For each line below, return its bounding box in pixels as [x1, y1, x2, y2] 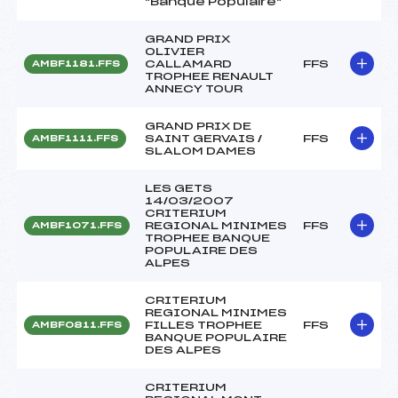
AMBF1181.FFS [32, 59, 120, 68]
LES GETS [145, 182, 212, 194]
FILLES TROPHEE [145, 319, 262, 330]
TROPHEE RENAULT [145, 70, 274, 82]
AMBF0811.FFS [32, 320, 122, 330]
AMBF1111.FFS [32, 133, 118, 143]
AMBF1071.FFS [32, 220, 122, 230]
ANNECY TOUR [145, 83, 243, 94]
